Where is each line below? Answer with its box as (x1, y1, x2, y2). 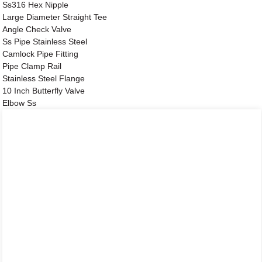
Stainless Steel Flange (2, 73, 85, 83)
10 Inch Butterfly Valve (2, 85, 85, 95)
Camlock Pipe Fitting (2, 49, 79, 58)
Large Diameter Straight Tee (2, 12, 108, 22)
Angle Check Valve (2, 24, 72, 34)
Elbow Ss (2, 98, 37, 108)
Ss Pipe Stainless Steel (2, 36, 88, 46)
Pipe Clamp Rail (2, 61, 62, 71)
